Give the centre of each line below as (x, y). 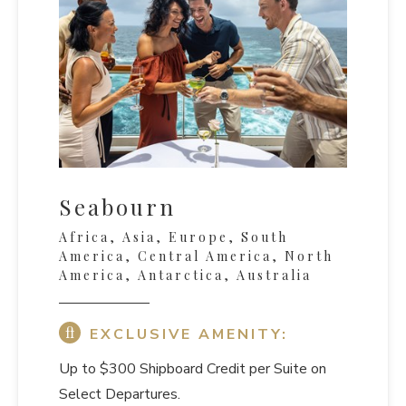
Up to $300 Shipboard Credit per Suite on (193, 369)
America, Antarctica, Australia (185, 275)
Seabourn (117, 207)
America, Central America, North (196, 256)
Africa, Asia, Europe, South (174, 237)
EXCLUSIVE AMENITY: (189, 335)
